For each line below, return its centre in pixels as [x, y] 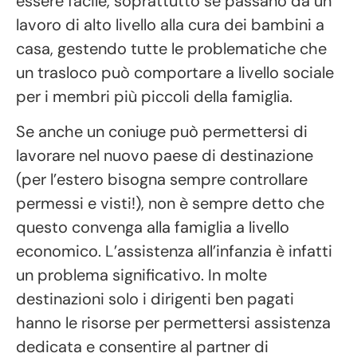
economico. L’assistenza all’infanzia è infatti [174, 251]
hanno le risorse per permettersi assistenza [173, 323]
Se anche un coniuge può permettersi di [162, 132]
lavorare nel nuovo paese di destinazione [165, 156]
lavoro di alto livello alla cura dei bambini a [170, 24]
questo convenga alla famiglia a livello [153, 228]
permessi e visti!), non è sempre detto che [170, 204]
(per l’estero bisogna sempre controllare [162, 180]
